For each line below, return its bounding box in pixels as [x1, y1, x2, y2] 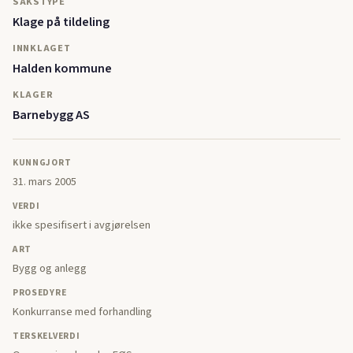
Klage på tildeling [13, 13, 110, 32]
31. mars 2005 [13, 173, 76, 190]
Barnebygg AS [13, 106, 90, 124]
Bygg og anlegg [13, 260, 87, 277]
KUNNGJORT [13, 155, 72, 169]
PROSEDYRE [13, 285, 67, 299]
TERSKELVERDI [13, 329, 80, 343]
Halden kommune [13, 60, 112, 78]
